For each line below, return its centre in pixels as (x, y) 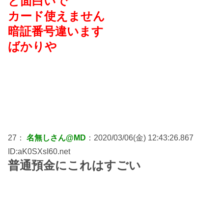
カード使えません (56, 16)
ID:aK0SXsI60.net (39, 151)
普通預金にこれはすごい (74, 165)
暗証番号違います (56, 31)
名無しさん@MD (56, 137)
